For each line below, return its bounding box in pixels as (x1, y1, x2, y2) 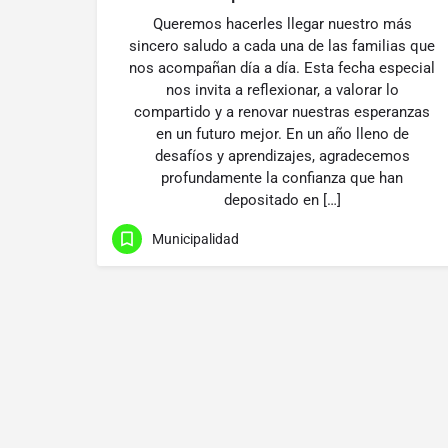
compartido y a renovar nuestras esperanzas (134, 103, 430, 121)
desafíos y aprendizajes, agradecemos (154, 147, 410, 165)
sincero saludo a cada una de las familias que (129, 37, 435, 55)
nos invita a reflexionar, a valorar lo (165, 81, 399, 99)
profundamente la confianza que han (161, 169, 403, 187)
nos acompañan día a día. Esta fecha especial (129, 59, 435, 77)
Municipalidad (152, 230, 239, 247)
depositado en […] (223, 191, 341, 209)
